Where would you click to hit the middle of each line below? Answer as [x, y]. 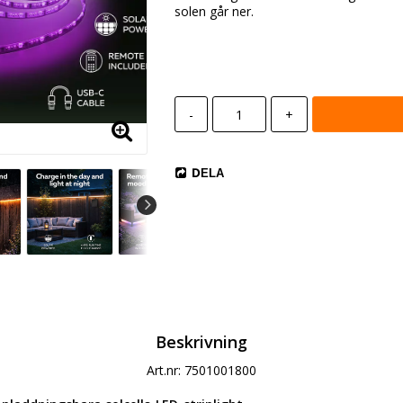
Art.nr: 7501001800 [201, 371]
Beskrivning [201, 342]
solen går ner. [214, 12]
